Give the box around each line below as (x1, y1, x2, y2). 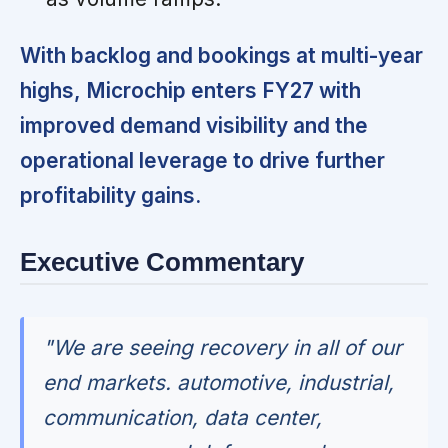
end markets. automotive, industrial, (43, 370, 395, 396)
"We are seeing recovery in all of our (43, 335, 403, 361)
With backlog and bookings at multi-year (20, 42, 423, 68)
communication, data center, (43, 405, 323, 431)
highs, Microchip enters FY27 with (20, 77, 361, 103)
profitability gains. (20, 182, 201, 208)
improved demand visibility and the (20, 112, 368, 138)
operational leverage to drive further (20, 147, 385, 173)
